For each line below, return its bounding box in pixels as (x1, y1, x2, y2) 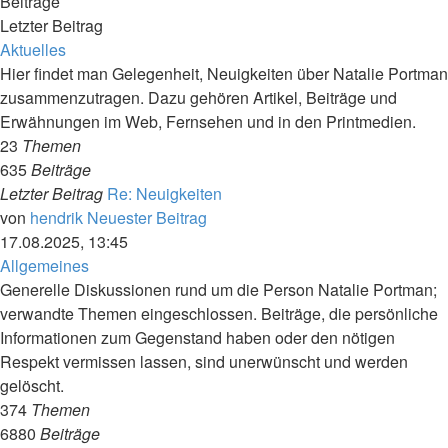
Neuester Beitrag (87, 206, 207, 229)
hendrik (30, 206, 83, 229)
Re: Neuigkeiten (107, 182, 222, 205)
